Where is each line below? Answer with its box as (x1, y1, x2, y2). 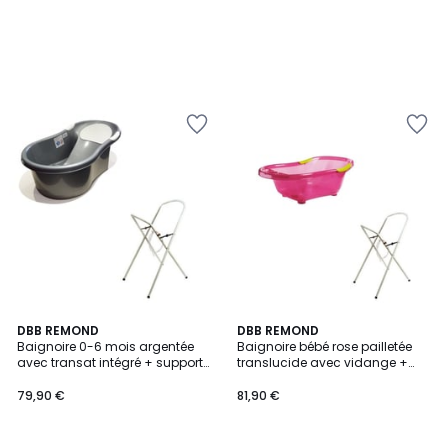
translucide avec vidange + (237, 354, 408, 371)
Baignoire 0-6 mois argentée (17, 338, 194, 355)
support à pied (237, 370, 326, 387)
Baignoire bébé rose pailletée (237, 338, 412, 355)
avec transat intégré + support (17, 354, 203, 371)
